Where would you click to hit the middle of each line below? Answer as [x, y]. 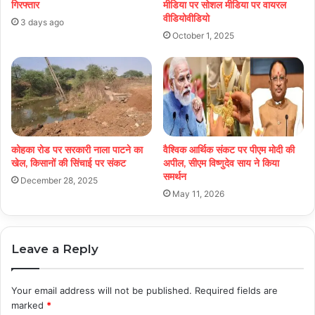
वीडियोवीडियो [186, 18]
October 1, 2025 [203, 35]
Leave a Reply [55, 249]
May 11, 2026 [198, 193]
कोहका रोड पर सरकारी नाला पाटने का [77, 149]
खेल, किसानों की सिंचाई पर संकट [69, 163]
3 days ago [42, 22]
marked [29, 305]
